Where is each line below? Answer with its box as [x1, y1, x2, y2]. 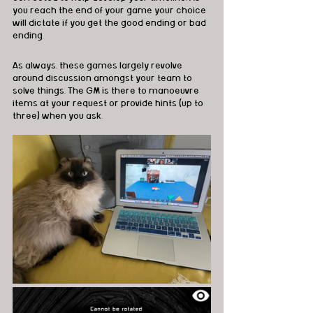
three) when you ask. [13, 111, 103, 122]
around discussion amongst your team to [13, 73, 194, 84]
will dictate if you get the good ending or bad [13, 17, 208, 28]
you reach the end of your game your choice [13, 5, 208, 15]
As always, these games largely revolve [13, 61, 184, 71]
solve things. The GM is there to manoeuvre [13, 86, 201, 96]
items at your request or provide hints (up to [13, 99, 205, 109]
